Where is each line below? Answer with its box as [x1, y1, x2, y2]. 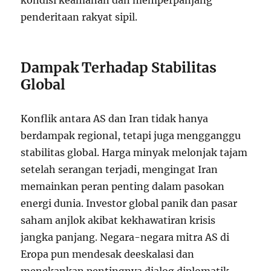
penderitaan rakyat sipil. [21, 11, 138, 23]
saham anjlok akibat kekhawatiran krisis [21, 214, 216, 226]
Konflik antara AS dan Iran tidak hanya [21, 113, 209, 125]
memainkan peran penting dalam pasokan [21, 180, 225, 192]
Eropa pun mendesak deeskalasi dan [21, 248, 195, 260]
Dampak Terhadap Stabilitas [21, 59, 217, 76]
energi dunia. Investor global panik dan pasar [21, 197, 238, 209]
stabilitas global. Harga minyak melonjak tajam [21, 146, 248, 158]
